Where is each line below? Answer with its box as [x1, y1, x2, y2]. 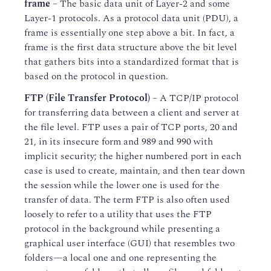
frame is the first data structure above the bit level [24, 40, 237, 54]
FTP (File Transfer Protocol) [24, 91, 150, 105]
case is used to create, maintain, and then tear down [24, 163, 245, 178]
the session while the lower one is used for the [24, 178, 220, 192]
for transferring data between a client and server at [24, 105, 240, 120]
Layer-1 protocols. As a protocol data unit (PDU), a [24, 11, 238, 25]
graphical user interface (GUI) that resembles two [24, 236, 235, 250]
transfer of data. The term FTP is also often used [24, 192, 230, 207]
